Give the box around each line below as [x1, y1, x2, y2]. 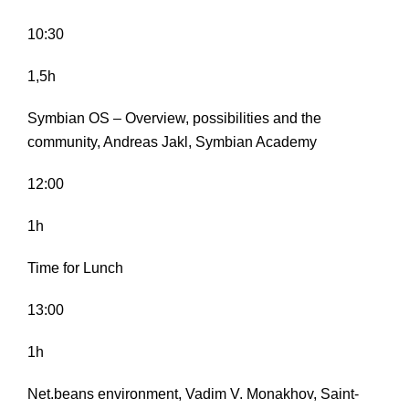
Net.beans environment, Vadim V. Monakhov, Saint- [27, 386, 359, 403]
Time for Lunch [27, 260, 123, 277]
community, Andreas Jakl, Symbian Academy [27, 134, 317, 151]
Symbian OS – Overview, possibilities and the [27, 110, 321, 127]
